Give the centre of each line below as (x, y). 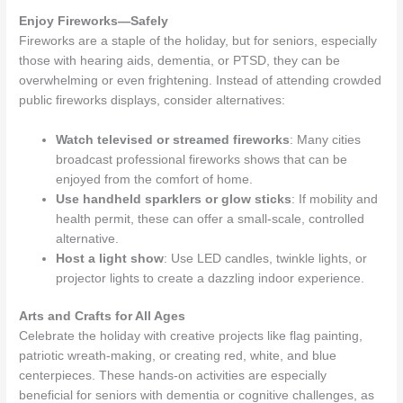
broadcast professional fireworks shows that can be (202, 159)
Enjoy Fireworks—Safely (94, 22)
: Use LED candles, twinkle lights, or (266, 258)
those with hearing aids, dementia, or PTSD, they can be (180, 61)
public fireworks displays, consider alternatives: (152, 101)
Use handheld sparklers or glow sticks (174, 199)
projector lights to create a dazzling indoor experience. (210, 278)
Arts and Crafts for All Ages (103, 317)
